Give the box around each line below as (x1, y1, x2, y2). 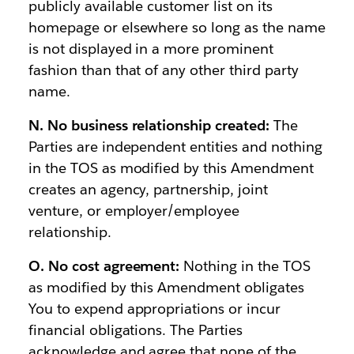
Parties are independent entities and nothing (28, 137, 322, 156)
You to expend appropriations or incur (28, 299, 281, 318)
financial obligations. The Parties (28, 321, 243, 339)
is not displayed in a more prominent (28, 40, 274, 58)
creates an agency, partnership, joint (28, 180, 269, 198)
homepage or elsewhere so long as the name (28, 18, 326, 36)
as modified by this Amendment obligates (28, 278, 304, 296)
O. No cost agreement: (28, 257, 180, 275)
